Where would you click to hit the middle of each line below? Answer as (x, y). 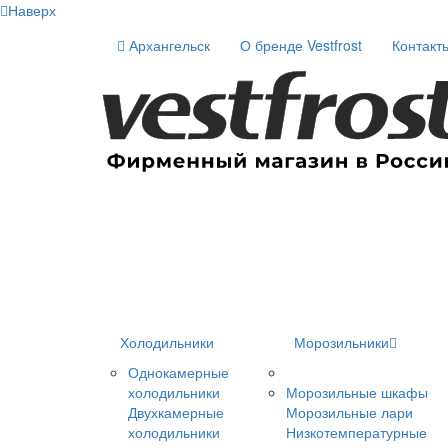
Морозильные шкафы (357, 391)
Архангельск (167, 45)
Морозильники (341, 341)
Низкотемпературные (356, 431)
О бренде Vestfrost (301, 45)
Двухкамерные (176, 411)
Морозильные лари (349, 411)
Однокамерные (178, 371)
